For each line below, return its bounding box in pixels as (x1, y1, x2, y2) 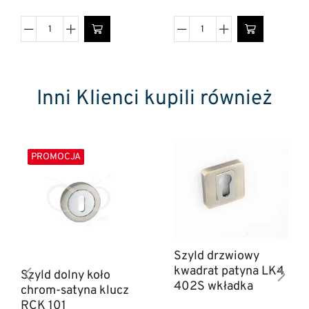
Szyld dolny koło (21, 267, 110, 283)
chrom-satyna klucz (21, 282, 129, 299)
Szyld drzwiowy (173, 248, 259, 264)
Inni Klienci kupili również (37, 86, 272, 112)
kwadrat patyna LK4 (173, 263, 284, 279)
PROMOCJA (31, 151, 81, 163)
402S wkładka (173, 278, 253, 295)
